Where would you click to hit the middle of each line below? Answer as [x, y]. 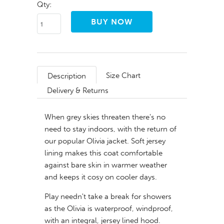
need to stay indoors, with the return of [110, 129]
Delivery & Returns [78, 91]
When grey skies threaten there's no [105, 117]
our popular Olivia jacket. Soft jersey [105, 141]
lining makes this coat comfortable [103, 153]
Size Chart [123, 76]
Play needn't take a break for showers [108, 197]
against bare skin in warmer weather [106, 165]
